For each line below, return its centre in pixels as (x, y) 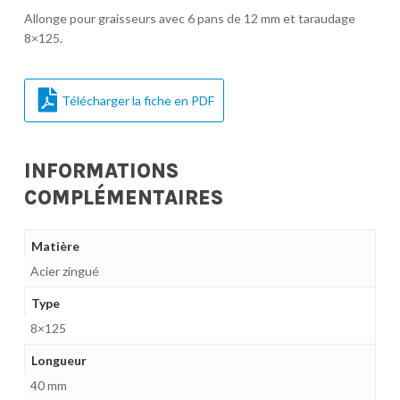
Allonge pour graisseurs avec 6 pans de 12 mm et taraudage (189, 18)
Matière (55, 246)
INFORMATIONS (101, 171)
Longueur (58, 360)
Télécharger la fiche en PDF (137, 100)
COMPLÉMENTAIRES (123, 197)
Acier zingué (64, 271)
